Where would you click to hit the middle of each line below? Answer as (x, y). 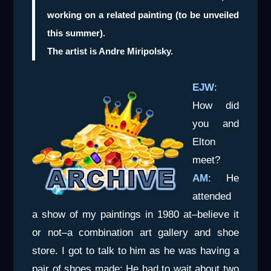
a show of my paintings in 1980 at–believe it (135, 215)
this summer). (77, 33)
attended (212, 197)
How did (216, 106)
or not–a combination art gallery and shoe (135, 233)
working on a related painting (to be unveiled (143, 15)
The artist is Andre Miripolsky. (110, 51)
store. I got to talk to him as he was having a (135, 251)
